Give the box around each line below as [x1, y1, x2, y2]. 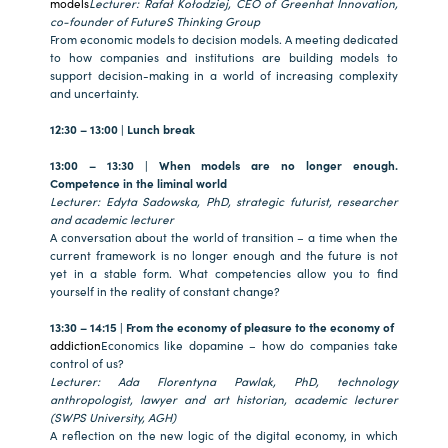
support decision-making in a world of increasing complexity [50, 66, 398, 83]
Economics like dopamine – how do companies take [101, 336, 398, 353]
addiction [50, 336, 101, 353]
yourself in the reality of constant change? [50, 282, 280, 299]
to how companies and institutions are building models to [50, 48, 398, 65]
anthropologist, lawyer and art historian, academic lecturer [50, 390, 398, 407]
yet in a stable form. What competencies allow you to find [50, 264, 398, 281]
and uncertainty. [50, 84, 139, 101]
